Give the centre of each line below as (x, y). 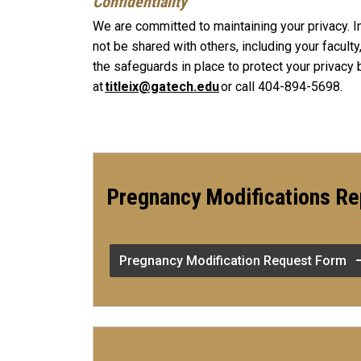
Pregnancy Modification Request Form (234, 260)
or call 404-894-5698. (282, 87)
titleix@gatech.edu (162, 87)
